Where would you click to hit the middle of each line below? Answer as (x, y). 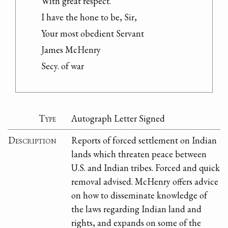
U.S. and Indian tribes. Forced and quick (146, 168)
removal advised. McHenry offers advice (145, 182)
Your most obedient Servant (93, 33)
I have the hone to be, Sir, (89, 17)
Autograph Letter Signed (118, 119)
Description (32, 140)
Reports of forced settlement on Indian (144, 140)
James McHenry (71, 49)
